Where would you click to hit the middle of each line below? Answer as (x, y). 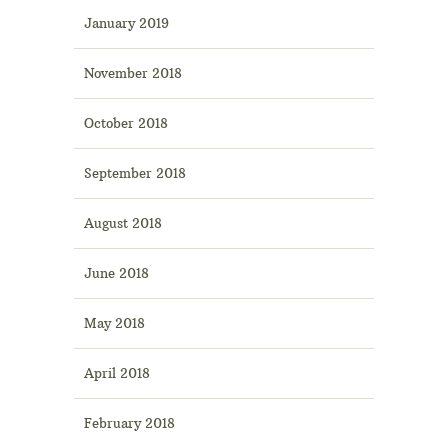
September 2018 (135, 173)
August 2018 (123, 223)
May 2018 (114, 323)
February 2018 (129, 423)
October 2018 (126, 123)
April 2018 (117, 373)
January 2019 (126, 23)
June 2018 (116, 273)
